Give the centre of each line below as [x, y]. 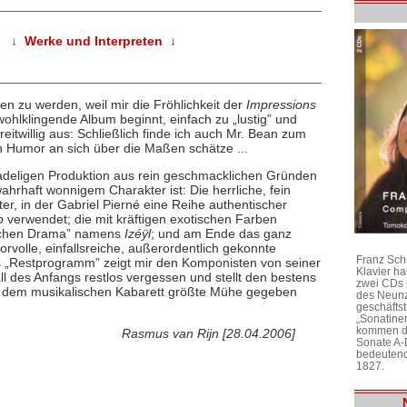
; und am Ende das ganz [221, 234]
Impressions [281, 104]
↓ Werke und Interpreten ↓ [94, 40]
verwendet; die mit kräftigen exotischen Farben [140, 219]
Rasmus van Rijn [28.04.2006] [209, 334]
